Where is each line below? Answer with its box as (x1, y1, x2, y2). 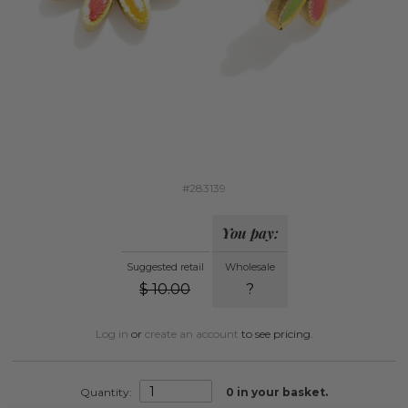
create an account (144, 327, 239, 342)
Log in (95, 327, 128, 342)
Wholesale (224, 260, 275, 274)
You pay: (220, 223, 279, 243)
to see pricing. (238, 327, 313, 342)
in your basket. (234, 384, 328, 399)
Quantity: (80, 384, 135, 399)
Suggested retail (126, 260, 204, 274)
